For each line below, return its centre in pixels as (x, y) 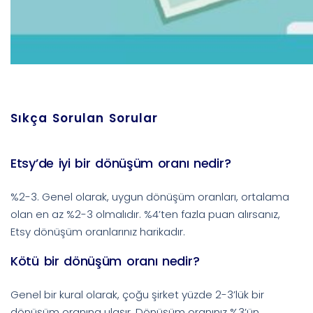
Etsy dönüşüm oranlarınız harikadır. (98, 231)
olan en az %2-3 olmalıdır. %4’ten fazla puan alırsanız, (145, 214)
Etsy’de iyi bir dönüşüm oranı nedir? (121, 163)
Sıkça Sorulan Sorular (84, 118)
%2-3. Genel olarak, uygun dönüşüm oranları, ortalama (150, 196)
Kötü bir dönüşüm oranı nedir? (105, 261)
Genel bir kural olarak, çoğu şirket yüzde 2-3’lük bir (137, 294)
